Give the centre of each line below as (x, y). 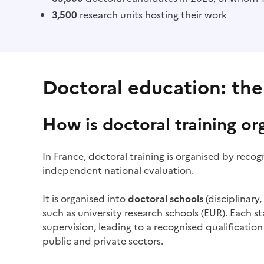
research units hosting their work (152, 15)
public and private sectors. (103, 241)
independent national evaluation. (118, 170)
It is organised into (85, 199)
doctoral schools (166, 199)
